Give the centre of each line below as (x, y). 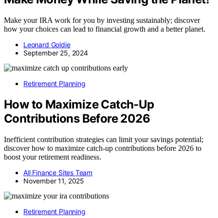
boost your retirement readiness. (53, 157)
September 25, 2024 (56, 53)
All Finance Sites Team (58, 172)
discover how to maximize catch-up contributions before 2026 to (103, 148)
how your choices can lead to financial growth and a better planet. (105, 29)
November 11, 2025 (54, 181)
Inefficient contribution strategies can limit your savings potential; (104, 139)
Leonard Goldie (47, 44)
